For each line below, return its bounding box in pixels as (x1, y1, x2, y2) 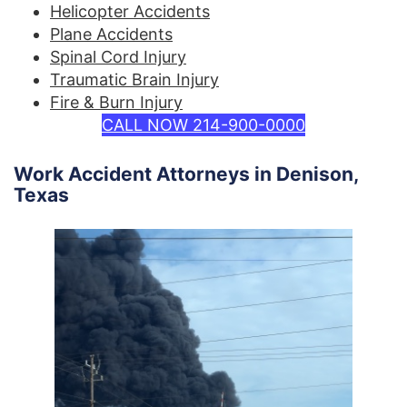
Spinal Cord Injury (50, 46, 186, 66)
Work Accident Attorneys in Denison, (14, 162, 358, 185)
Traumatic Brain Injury (50, 69, 219, 89)
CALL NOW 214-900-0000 (102, 114, 305, 134)
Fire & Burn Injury (50, 92, 183, 112)
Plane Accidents (50, 24, 173, 44)
